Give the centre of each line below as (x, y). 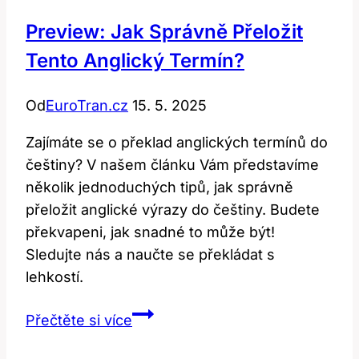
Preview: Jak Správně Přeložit (164, 31)
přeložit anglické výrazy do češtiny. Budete (173, 209)
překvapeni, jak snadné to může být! (150, 232)
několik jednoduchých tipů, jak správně (159, 187)
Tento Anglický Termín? (135, 60)
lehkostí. (54, 276)
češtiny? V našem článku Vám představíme (172, 164)
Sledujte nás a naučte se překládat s (150, 254)
